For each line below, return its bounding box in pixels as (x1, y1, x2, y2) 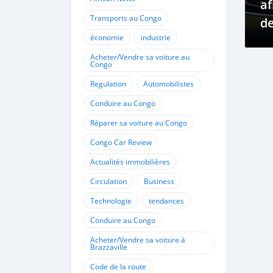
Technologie (90, 196, 132, 205)
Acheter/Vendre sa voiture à (90, 235, 185, 244)
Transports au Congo (90, 13, 161, 23)
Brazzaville (90, 242, 127, 252)
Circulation (90, 176, 127, 186)
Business (144, 176, 174, 186)
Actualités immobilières (90, 157, 170, 166)
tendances (149, 196, 184, 205)
